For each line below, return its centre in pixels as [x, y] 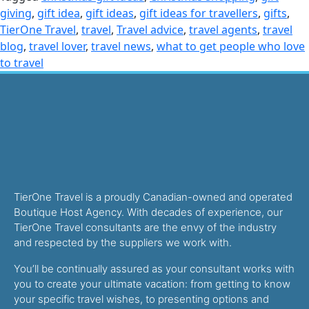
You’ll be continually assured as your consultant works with [154, 269]
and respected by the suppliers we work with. [123, 242]
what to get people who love [231, 46]
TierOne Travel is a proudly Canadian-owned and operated [153, 197]
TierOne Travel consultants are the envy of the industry [145, 227]
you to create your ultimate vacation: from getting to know [152, 284]
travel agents [223, 30]
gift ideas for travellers [199, 13]
